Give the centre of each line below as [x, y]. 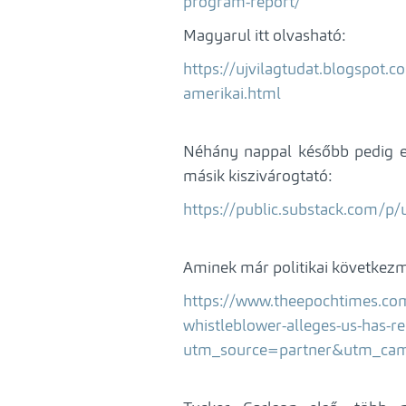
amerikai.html [232, 94]
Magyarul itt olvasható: [264, 36]
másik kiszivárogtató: [257, 177]
